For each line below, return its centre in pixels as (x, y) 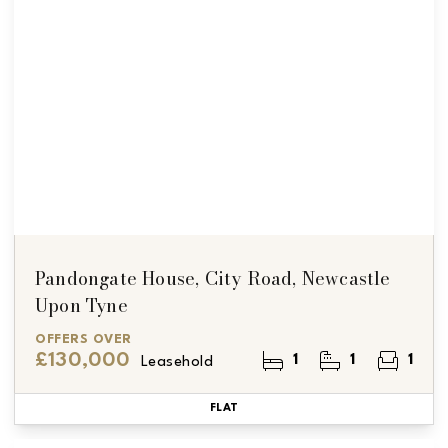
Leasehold (177, 362)
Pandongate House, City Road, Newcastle (213, 278)
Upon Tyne (81, 305)
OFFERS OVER (83, 339)
